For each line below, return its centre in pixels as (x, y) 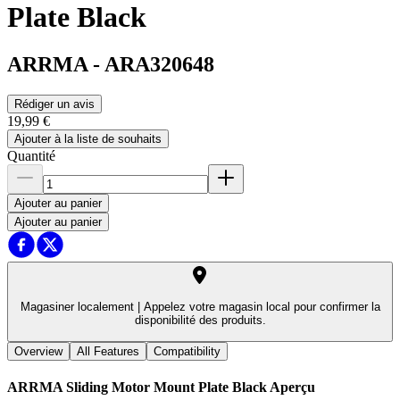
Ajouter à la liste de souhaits (88, 139)
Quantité (31, 156)
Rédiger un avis (54, 104)
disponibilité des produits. (200, 321)
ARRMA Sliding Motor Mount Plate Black (137, 387)
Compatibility (187, 351)
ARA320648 (159, 65)
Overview (38, 351)
